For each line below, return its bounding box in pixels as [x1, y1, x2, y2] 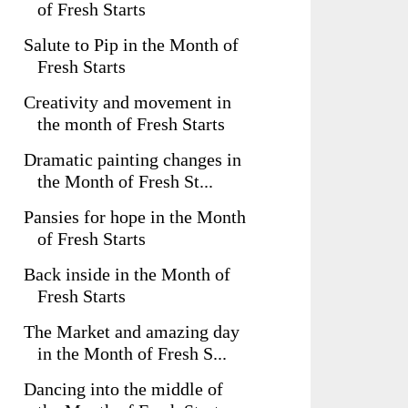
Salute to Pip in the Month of [24, 35, 239, 55]
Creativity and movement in [24, 92, 231, 112]
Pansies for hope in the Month [24, 207, 246, 227]
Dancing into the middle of [24, 379, 223, 399]
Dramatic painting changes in [24, 149, 241, 169]
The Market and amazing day [24, 321, 240, 342]
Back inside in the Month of [24, 264, 230, 284]
